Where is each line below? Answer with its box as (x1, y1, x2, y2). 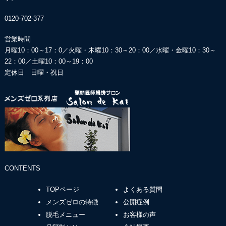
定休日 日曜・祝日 (4, 69, 64, 77)
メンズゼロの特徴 (46, 198, 99, 206)
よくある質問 (123, 186, 162, 194)
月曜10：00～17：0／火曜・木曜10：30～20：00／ (4, 46, 156, 54)
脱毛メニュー (46, 211, 86, 219)
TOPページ (46, 186, 80, 194)
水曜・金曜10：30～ (155, 46, 216, 54)
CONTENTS (4, 164, 40, 173)
